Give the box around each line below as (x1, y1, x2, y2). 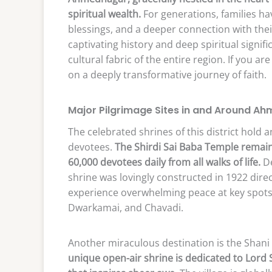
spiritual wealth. (68, 7, 141, 21)
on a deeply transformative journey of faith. (68, 67, 267, 81)
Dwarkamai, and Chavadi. (68, 200, 183, 214)
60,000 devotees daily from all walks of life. (68, 155, 260, 169)
